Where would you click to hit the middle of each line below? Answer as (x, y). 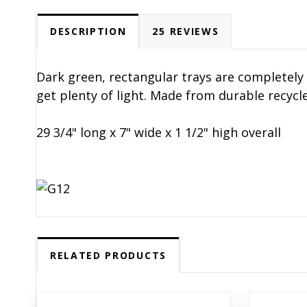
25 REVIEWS (186, 32)
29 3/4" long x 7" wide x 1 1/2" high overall (159, 132)
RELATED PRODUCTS (108, 255)
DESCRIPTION (88, 32)
